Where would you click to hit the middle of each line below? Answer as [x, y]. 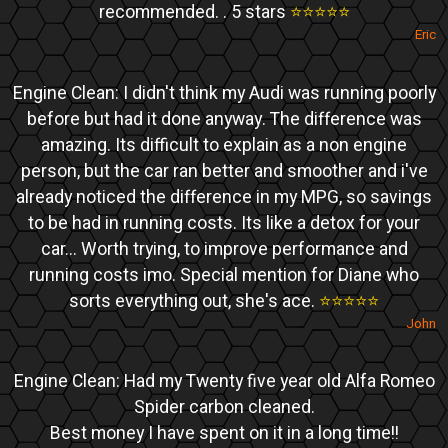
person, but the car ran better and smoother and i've [224, 171]
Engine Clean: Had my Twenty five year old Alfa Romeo [224, 381]
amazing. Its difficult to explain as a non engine [224, 145]
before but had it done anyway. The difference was [224, 119]
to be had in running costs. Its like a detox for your [224, 223]
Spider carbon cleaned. [224, 407]
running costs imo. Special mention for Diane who [224, 275]
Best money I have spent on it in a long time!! [224, 433]
